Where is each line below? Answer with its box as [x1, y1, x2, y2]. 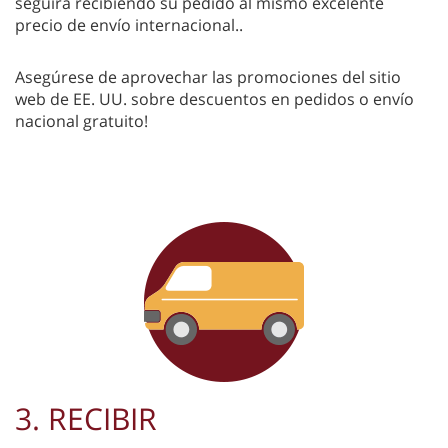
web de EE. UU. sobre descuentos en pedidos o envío [15, 87, 414, 110]
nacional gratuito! [15, 109, 148, 132]
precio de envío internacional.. [15, 13, 243, 36]
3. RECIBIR [15, 397, 157, 439]
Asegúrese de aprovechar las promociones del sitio [15, 65, 401, 88]
